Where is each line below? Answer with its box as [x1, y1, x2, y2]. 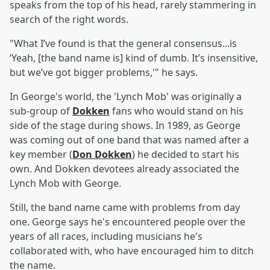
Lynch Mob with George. [10, 177, 121, 190]
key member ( [10, 148, 72, 162]
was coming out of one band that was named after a [10, 133, 249, 147]
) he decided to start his [132, 148, 239, 162]
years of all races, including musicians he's [10, 230, 202, 243]
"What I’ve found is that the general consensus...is [10, 37, 237, 51]
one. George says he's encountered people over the [10, 215, 245, 229]
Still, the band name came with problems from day [10, 201, 240, 215]
